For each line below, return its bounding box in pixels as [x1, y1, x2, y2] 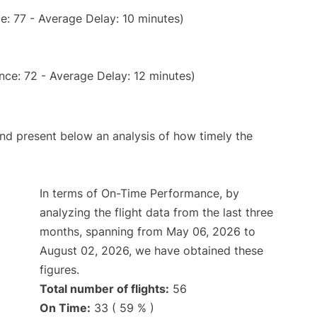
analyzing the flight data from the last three [40, 204, 273, 219]
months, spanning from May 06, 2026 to [40, 224, 255, 238]
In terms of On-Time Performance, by [40, 185, 239, 200]
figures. [40, 262, 79, 277]
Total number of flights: [40, 281, 169, 296]
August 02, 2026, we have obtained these [40, 243, 263, 258]
